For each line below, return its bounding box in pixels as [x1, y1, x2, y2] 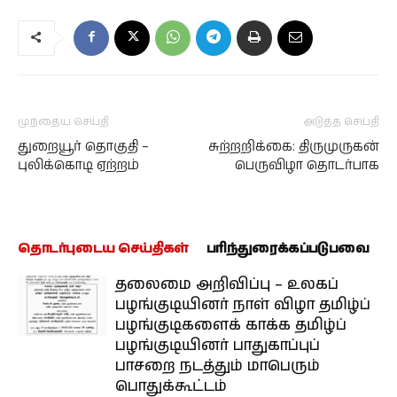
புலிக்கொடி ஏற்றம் [18, 156, 139, 175]
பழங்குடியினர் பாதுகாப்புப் [115, 335, 320, 356]
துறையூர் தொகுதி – [18, 137, 149, 156]
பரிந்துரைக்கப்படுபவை [206, 239, 370, 258]
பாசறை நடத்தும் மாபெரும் [115, 355, 320, 377]
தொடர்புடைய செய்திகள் [18, 239, 189, 258]
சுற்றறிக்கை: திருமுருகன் [208, 137, 379, 156]
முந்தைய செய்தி [18, 114, 109, 129]
